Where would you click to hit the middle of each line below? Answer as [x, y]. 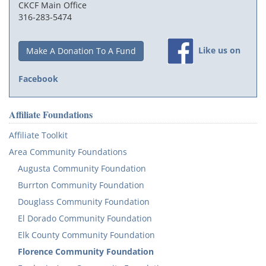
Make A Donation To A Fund [81, 51]
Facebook [38, 79]
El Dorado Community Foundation [85, 218]
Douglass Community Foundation [84, 202]
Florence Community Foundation [86, 252]
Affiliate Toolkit [38, 135]
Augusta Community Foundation [82, 169]
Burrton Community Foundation [81, 185]
